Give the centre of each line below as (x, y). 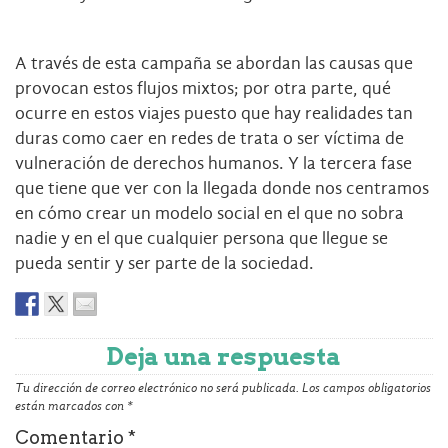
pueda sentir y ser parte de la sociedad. (164, 264)
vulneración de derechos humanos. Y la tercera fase (213, 164)
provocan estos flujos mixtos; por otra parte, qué (203, 89)
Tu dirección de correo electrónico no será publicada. (157, 387)
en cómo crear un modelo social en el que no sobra (209, 214)
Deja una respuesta (224, 356)
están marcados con (71, 405)
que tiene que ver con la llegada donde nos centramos (222, 189)
